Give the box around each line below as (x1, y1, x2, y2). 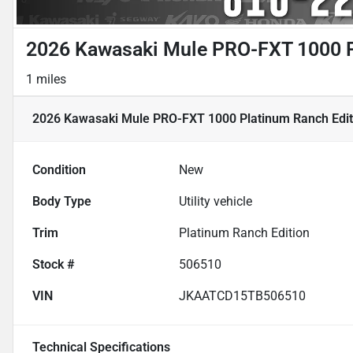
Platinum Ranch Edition (179, 225, 310, 241)
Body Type (32, 194, 91, 210)
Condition (32, 162, 86, 178)
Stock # (32, 257, 75, 273)
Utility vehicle (179, 194, 253, 210)
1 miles (26, 72, 66, 87)
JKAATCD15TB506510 (179, 288, 307, 304)
